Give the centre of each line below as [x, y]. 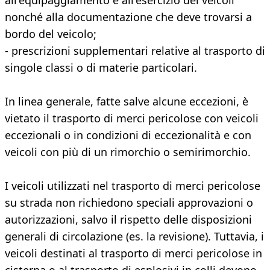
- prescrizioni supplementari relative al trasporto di [135, 51]
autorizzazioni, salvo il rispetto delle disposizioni [128, 220]
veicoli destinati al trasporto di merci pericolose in [133, 253]
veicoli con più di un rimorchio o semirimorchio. [128, 152]
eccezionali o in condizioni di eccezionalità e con [128, 135]
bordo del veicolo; [51, 34]
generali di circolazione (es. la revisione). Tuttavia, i [134, 237]
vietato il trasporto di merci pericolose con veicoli [132, 118]
